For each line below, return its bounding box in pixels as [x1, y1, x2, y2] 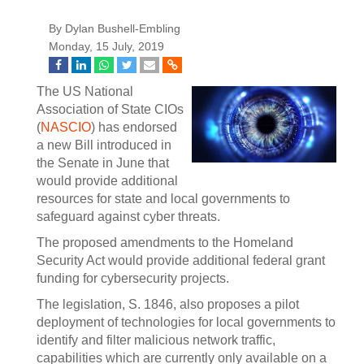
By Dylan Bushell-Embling [49, 23, 180, 35]
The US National [37, 84, 133, 98]
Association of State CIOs [37, 102, 184, 116]
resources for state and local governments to [37, 192, 290, 206]
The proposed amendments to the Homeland [37, 236, 293, 249]
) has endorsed [91, 120, 177, 134]
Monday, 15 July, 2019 [49, 41, 164, 53]
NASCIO [41, 120, 91, 134]
